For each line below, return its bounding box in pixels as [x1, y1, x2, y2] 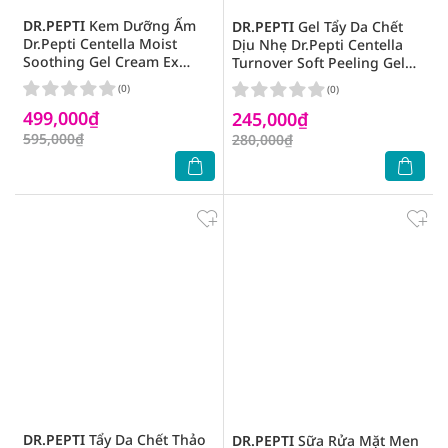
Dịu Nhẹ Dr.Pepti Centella [232, 35, 403, 54]
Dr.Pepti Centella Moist [23, 34, 177, 53]
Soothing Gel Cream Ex [23, 52, 179, 71]
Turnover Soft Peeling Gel [232, 53, 405, 72]
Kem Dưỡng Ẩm [85, 16, 196, 35]
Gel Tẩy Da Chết [294, 17, 403, 36]
